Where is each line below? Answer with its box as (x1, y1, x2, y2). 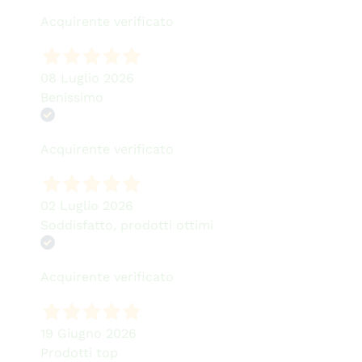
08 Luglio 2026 (40, 69, 134, 86)
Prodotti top (40, 344, 118, 360)
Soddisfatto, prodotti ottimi (40, 217, 213, 233)
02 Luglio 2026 (40, 197, 133, 213)
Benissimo (40, 89, 103, 105)
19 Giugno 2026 (40, 325, 137, 341)
